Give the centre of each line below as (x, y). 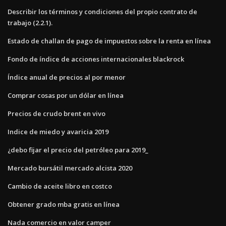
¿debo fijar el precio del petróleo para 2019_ (78, 150)
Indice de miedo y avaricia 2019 (58, 131)
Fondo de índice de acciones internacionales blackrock (96, 59)
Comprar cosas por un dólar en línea (66, 95)
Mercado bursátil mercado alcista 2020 (70, 168)
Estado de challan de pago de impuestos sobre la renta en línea (109, 41)
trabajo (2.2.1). (30, 22)
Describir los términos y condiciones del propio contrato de (102, 11)
